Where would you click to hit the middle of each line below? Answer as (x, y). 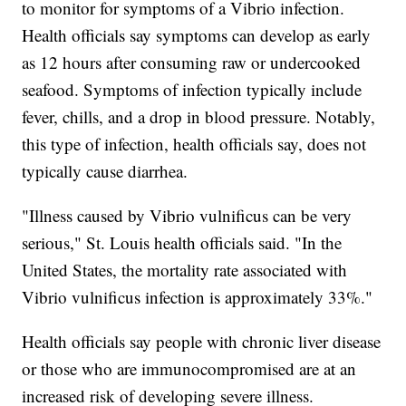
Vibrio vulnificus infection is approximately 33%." (198, 297)
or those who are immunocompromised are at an (189, 369)
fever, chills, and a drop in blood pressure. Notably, (199, 117)
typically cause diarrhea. (108, 171)
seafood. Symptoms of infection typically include (192, 90)
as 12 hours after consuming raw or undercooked (192, 63)
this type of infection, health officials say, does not (194, 144)
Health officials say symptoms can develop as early (197, 35)
